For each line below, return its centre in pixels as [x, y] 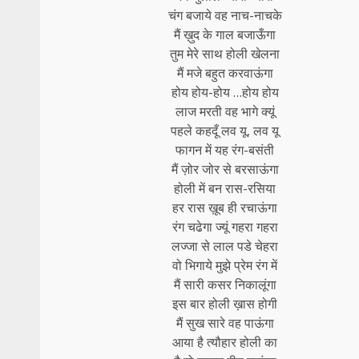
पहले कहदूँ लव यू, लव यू [225, 130]
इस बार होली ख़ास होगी [225, 303]
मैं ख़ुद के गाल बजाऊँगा [225, 34]
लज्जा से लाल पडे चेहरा [225, 246]
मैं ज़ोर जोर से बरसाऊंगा [225, 169]
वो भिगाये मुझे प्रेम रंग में [225, 265]
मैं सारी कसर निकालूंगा [225, 284]
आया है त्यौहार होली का [225, 342]
